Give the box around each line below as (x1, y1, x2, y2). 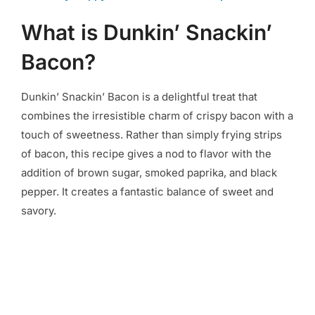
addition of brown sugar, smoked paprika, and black (21, 166, 277, 180)
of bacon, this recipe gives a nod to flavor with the (21, 147, 271, 161)
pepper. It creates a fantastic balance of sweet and (21, 185, 274, 199)
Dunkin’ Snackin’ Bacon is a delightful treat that (21, 90, 257, 104)
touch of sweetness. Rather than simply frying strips (21, 128, 282, 142)
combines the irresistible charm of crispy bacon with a (21, 109, 293, 123)
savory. (21, 204, 56, 218)
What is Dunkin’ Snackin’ (21, 20, 272, 46)
